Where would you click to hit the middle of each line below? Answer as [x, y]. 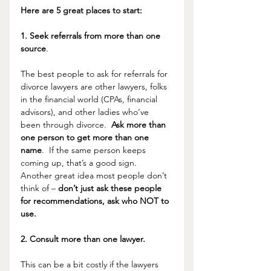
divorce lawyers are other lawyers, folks [95, 87]
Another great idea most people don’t [95, 176]
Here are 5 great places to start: [81, 11]
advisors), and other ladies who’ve [86, 112]
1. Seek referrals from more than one [92, 36]
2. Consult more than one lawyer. [83, 239]
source [33, 49]
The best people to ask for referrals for [95, 74]
